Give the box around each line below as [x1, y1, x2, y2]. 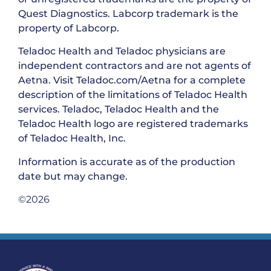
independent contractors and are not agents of [18, 60, 251, 72]
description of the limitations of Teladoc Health [18, 89, 247, 101]
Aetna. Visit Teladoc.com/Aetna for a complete [18, 74, 246, 87]
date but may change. [18, 170, 128, 182]
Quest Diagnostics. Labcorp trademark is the [18, 7, 238, 19]
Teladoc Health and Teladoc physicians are [18, 45, 226, 57]
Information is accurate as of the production [18, 155, 235, 168]
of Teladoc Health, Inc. [18, 132, 126, 145]
